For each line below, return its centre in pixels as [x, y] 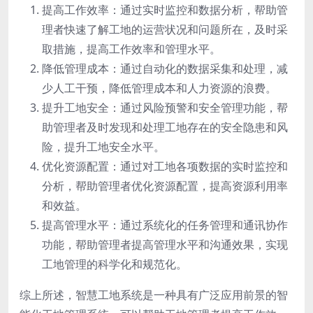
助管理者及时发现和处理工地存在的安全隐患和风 [165, 127]
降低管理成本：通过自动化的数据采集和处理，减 [165, 68]
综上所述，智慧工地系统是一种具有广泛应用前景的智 [154, 294]
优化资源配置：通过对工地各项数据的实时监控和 [165, 166]
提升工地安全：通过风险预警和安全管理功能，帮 [165, 107]
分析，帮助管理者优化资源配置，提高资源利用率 [165, 185]
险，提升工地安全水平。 [103, 146]
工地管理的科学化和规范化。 [115, 264]
